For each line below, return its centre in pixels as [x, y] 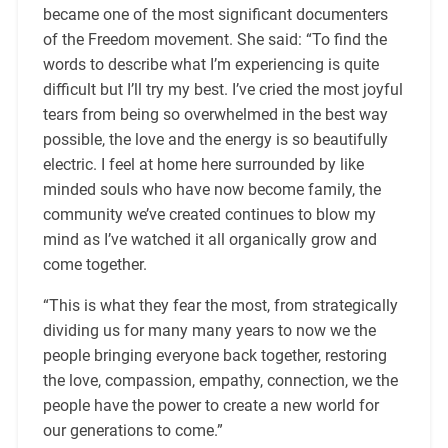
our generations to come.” [132, 431]
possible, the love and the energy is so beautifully [215, 140]
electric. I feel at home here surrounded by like [203, 165]
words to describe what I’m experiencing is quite [210, 65]
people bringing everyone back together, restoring [214, 356]
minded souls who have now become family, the [211, 190]
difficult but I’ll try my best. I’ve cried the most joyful [222, 90]
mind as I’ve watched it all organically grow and [209, 240]
